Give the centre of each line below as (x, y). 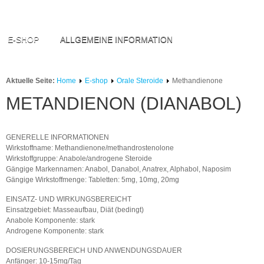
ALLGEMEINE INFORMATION (116, 39)
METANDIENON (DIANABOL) (123, 103)
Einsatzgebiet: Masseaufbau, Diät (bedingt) (75, 210)
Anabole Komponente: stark (54, 220)
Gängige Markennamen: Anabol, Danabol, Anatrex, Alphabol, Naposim (118, 169)
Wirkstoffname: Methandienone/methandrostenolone (90, 148)
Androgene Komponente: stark (55, 231)
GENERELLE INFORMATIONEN (57, 137)
